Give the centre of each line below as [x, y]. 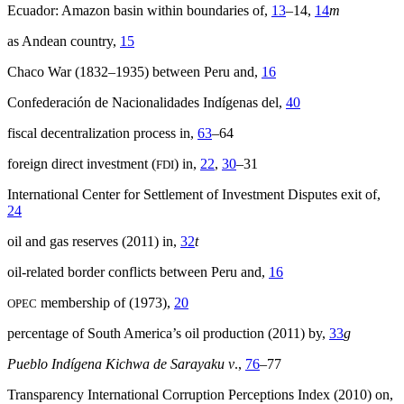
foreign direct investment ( [82, 164]
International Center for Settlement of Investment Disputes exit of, [194, 195]
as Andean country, [64, 41]
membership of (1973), [106, 303]
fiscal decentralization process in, [102, 133]
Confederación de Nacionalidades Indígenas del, [147, 103]
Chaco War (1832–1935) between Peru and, [134, 72]
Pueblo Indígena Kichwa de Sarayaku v [121, 364]
